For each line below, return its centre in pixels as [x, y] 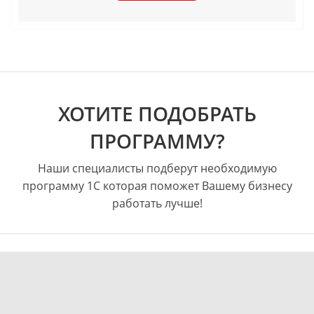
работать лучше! [157, 203]
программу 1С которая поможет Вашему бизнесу [157, 185]
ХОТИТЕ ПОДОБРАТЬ [157, 113]
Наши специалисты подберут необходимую [157, 168]
